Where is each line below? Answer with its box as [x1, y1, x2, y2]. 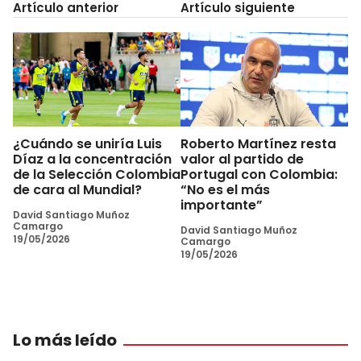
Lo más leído [13, 328, 117, 351]
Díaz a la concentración [13, 149, 172, 168]
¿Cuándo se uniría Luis [13, 134, 162, 153]
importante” [180, 195, 263, 214]
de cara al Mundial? [13, 180, 142, 199]
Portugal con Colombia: [180, 164, 338, 184]
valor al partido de [180, 149, 304, 168]
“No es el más [180, 180, 270, 199]
